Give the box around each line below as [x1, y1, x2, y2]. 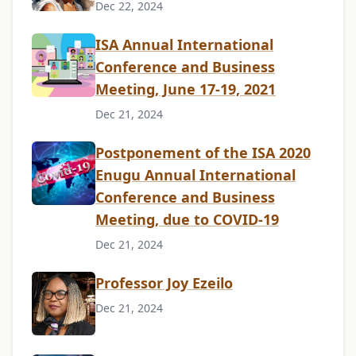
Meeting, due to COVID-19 [95, 210, 279, 230]
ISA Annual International [95, 35, 273, 55]
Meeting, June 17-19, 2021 [95, 79, 276, 99]
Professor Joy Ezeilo [95, 273, 233, 293]
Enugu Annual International [95, 165, 296, 185]
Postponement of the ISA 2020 [95, 143, 311, 163]
